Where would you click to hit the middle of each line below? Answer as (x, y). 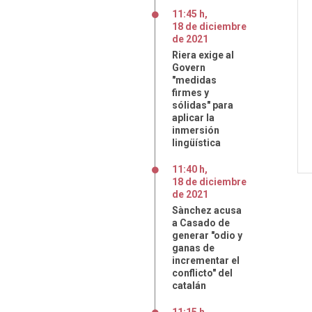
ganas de (193, 248)
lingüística (196, 143)
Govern (189, 68)
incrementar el (206, 260)
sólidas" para (203, 105)
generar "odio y (207, 235)
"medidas (194, 80)
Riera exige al (203, 55)
